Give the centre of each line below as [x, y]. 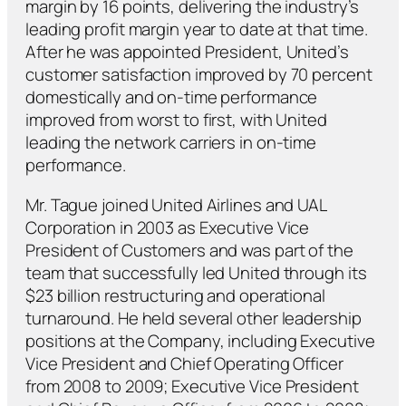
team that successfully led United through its [196, 272]
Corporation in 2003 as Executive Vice [168, 227]
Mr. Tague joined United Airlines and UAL [176, 204]
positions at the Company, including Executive [200, 340]
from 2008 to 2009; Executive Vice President [192, 386]
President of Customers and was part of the [189, 250]
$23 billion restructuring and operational [175, 295]
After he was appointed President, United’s [187, 52]
